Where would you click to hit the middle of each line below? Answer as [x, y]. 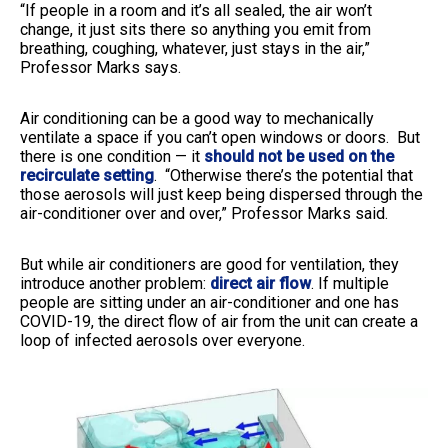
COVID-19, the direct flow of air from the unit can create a [219, 321]
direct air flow [260, 283]
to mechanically [320, 118]
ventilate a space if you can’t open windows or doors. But [220, 137]
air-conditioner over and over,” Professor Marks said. [204, 213]
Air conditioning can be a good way [141, 118]
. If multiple [350, 283]
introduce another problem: [115, 283]
